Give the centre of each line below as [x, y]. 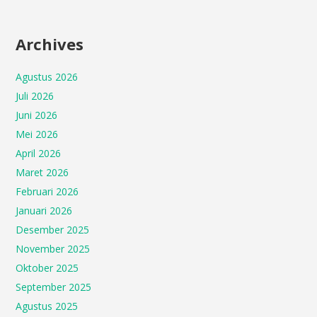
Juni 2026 [37, 115]
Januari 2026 [44, 211]
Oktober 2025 [47, 268]
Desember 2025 [53, 230]
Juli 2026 [35, 96]
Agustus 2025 [47, 306]
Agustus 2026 [47, 77]
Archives [50, 44]
